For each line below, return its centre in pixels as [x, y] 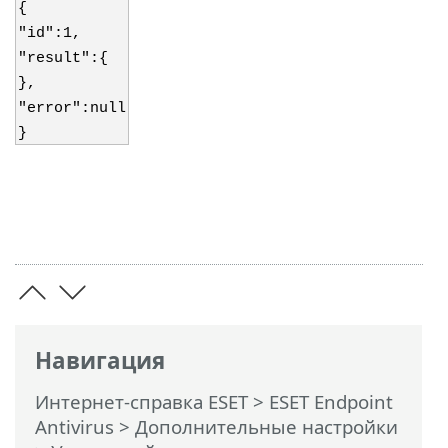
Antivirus [74, 426]
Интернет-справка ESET [141, 401]
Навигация [100, 361]
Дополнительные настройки [266, 426]
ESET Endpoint [331, 401]
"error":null [72, 107]
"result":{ [63, 57]
